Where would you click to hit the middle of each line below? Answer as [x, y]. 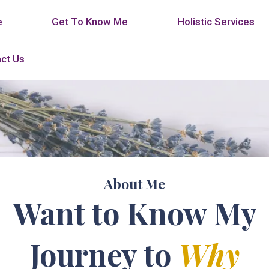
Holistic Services [216, 22]
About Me [134, 183]
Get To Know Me [90, 22]
